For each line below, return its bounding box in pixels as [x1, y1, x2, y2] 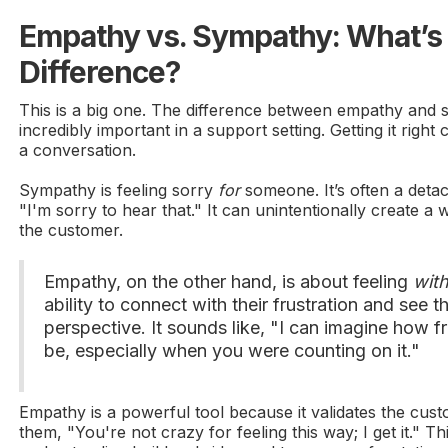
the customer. [19, 220, 124, 241]
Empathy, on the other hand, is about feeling [44, 271, 414, 293]
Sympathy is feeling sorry [19, 180, 219, 201]
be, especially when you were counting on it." [44, 340, 421, 362]
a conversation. [19, 140, 137, 161]
